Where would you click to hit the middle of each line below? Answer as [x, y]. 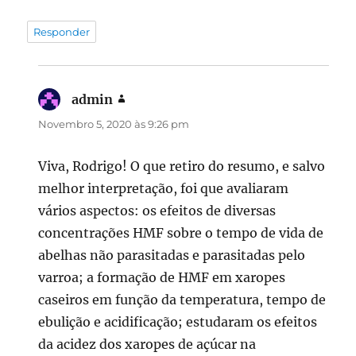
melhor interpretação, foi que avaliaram [164, 188]
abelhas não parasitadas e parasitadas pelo [172, 255]
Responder [62, 31]
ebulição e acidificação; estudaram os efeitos [178, 321]
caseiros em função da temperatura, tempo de [182, 299]
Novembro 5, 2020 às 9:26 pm [114, 124]
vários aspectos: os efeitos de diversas [157, 210]
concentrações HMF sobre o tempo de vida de [181, 232]
